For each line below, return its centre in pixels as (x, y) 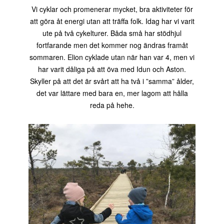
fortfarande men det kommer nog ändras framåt (112, 45)
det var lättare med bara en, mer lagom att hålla (112, 93)
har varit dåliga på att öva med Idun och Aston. (112, 69)
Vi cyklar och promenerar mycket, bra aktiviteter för (112, 9)
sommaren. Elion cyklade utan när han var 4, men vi (112, 57)
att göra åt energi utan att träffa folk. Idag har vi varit (112, 21)
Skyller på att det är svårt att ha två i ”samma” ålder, (112, 81)
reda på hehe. (112, 105)
